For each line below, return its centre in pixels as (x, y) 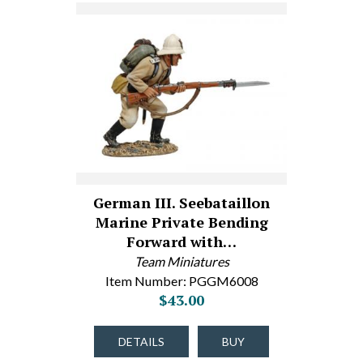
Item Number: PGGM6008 (181, 281)
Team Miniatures (181, 261)
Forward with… (181, 241)
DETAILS (141, 342)
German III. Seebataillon (181, 203)
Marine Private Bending (181, 222)
